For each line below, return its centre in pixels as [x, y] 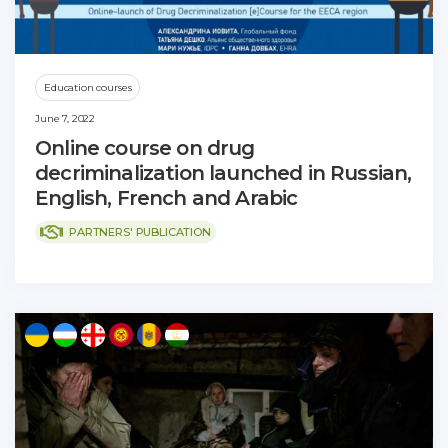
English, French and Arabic [166, 198]
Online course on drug [145, 148]
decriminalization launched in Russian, [223, 173]
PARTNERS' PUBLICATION [140, 232]
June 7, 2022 [65, 119]
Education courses [88, 88]
